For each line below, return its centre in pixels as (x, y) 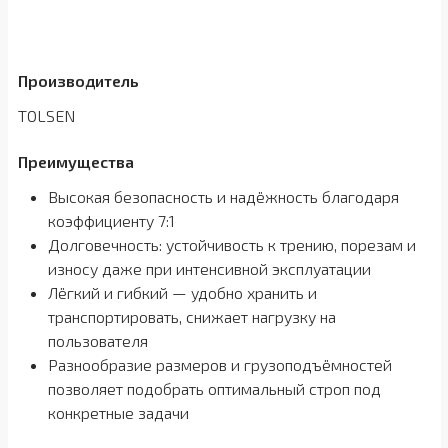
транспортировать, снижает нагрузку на (191, 316)
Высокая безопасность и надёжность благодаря (223, 196)
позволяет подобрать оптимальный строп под (214, 388)
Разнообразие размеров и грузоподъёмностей (219, 364)
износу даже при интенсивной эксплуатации (209, 268)
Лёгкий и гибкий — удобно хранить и (182, 292)
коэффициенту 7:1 (111, 220)
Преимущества (75, 161)
